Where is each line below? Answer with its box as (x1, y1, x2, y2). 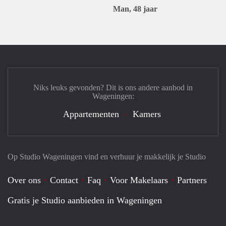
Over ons (8, 175, 41, 185)
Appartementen (63, 109, 119, 119)
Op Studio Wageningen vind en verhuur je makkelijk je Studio (8, 152, 206, 161)
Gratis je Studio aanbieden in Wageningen (8, 195, 162, 205)
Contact (50, 175, 78, 185)
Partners (177, 175, 207, 185)
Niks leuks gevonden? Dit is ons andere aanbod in (33, 83, 193, 92)
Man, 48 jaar (113, 5, 157, 13)
